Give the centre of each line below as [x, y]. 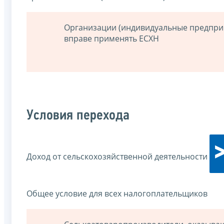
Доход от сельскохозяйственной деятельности [118, 157]
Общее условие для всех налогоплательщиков [117, 194]
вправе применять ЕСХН [111, 39]
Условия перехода [78, 116]
